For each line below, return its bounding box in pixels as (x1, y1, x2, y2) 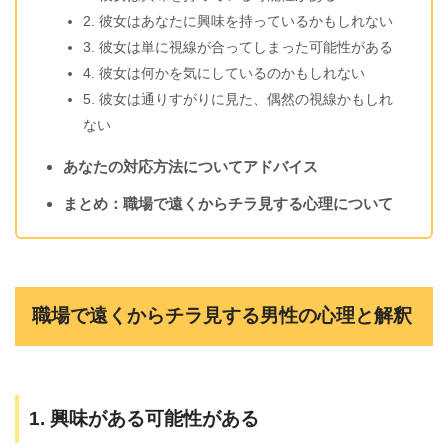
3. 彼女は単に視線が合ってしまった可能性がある (82, 38, 393, 55)
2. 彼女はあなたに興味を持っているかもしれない (82, 12, 393, 29)
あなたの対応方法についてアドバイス (62, 157, 318, 175)
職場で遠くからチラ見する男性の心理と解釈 (32, 305, 413, 327)
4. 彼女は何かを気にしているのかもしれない (82, 64, 365, 81)
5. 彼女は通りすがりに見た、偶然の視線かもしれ (82, 90, 393, 107)
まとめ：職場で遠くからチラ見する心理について (62, 194, 393, 212)
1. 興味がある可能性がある (29, 408, 259, 430)
